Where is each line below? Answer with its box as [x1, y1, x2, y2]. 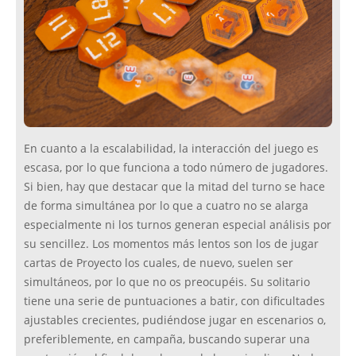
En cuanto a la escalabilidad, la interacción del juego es [24, 141, 319, 157]
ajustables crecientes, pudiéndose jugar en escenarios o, [24, 313, 326, 328]
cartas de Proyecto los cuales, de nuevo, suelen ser [24, 256, 293, 271]
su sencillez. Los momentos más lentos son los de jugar [24, 237, 319, 252]
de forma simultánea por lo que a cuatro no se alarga [24, 199, 308, 214]
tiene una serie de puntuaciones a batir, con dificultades [24, 294, 325, 309]
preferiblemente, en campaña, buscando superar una [24, 332, 310, 347]
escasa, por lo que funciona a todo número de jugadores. [24, 161, 328, 176]
